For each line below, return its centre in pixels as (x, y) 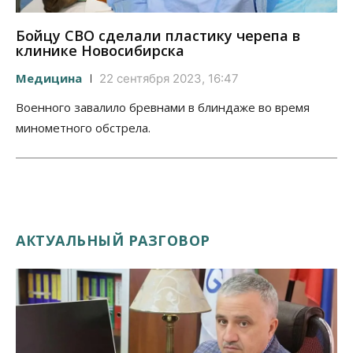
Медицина (49, 78)
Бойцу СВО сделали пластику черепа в (158, 35)
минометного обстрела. (83, 127)
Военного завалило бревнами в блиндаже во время (163, 107)
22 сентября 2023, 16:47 (169, 78)
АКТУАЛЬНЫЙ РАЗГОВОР (113, 240)
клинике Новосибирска (100, 50)
